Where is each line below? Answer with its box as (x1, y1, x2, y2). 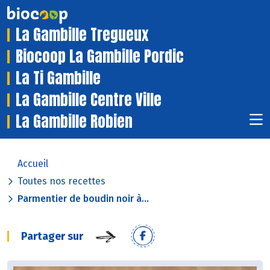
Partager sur (21, 230, 83, 243)
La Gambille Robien (16, 110, 133, 133)
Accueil (17, 158, 48, 170)
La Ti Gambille (16, 67, 101, 90)
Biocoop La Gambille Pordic (16, 45, 184, 68)
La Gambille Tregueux (16, 24, 148, 46)
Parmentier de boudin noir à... (17, 193, 149, 205)
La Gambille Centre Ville (16, 89, 162, 111)
